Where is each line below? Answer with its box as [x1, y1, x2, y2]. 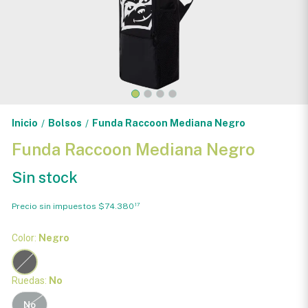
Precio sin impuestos [11, 201, 98, 211]
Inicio [11, 118, 38, 129]
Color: [11, 232, 38, 243]
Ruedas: [11, 275, 49, 286]
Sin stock [11, 168, 78, 186]
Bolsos [47, 118, 82, 129]
